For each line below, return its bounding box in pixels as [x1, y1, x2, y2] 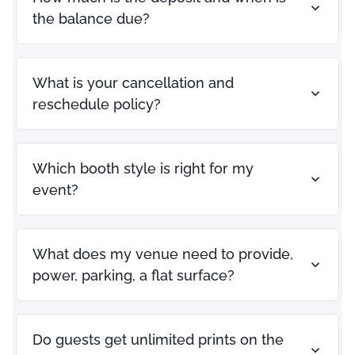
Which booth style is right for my [32, 159, 254, 177]
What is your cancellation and [32, 74, 234, 91]
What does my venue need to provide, [32, 245, 293, 262]
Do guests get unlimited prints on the [32, 330, 284, 348]
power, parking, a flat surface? [32, 266, 235, 284]
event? [32, 181, 78, 198]
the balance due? [32, 10, 150, 27]
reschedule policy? [32, 95, 161, 113]
